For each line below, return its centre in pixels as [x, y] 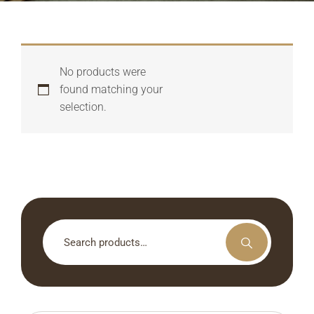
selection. [83, 107]
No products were [103, 72]
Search [59, 227]
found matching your [111, 89]
